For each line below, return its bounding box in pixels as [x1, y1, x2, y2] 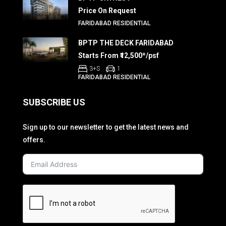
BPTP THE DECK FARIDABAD [78, 39, 174, 47]
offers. [23, 136, 45, 144]
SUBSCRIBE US [23, 97, 85, 107]
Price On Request [78, 7, 136, 15]
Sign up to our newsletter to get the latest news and [23, 123, 189, 131]
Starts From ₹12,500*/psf [78, 51, 159, 60]
